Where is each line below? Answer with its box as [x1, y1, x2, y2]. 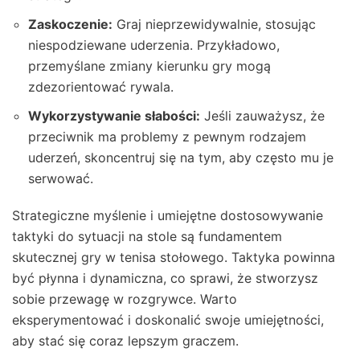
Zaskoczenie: [28, 15, 112, 32]
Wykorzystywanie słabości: [28, 107, 200, 124]
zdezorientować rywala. [28, 78, 174, 95]
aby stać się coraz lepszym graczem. [12, 332, 239, 349]
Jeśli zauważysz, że [200, 107, 325, 124]
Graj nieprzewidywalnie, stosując [112, 15, 316, 32]
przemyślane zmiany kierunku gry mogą [28, 57, 271, 74]
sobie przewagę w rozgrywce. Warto [12, 290, 237, 307]
